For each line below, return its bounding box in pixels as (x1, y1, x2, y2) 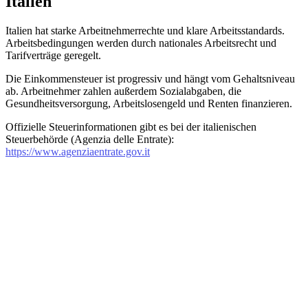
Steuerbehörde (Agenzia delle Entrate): (5, 133, 174, 145)
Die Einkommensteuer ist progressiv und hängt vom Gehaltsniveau (5, 72, 295, 85)
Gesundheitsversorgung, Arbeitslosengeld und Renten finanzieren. (5, 97, 292, 109)
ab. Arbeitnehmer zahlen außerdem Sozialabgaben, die (5, 85, 241, 97)
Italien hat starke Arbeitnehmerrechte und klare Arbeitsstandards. (5, 24, 285, 36)
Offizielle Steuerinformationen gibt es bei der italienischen (5, 120, 256, 133)
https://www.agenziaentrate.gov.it (5, 145, 150, 157)
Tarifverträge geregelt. (5, 49, 101, 61)
